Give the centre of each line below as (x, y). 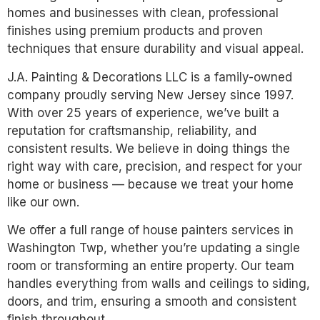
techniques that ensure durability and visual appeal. (155, 49)
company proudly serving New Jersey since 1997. (150, 95)
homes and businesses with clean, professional (143, 13)
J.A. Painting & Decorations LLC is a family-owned (150, 77)
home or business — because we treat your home (150, 184)
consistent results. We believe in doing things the (149, 148)
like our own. (43, 202)
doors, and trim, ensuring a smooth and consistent (152, 302)
